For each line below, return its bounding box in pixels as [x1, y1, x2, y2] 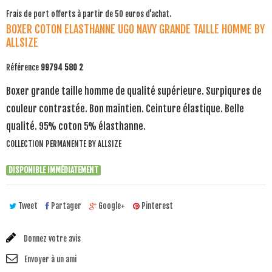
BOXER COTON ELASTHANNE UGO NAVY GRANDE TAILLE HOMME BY [6, 22, 265, 36]
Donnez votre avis [22, 234, 81, 243]
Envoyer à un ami [24, 254, 76, 264]
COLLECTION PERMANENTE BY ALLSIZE [6, 139, 121, 149]
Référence [6, 63, 39, 72]
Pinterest [140, 201, 173, 211]
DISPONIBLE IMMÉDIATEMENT [8, 165, 98, 175]
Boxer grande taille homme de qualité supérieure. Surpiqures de [6, 85, 262, 97]
